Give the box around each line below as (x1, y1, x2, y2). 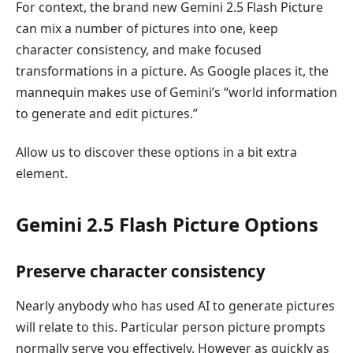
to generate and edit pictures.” (16, 105, 198, 123)
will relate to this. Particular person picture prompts (16, 318, 325, 336)
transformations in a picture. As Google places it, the (16, 62, 329, 80)
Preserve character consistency (16, 260, 266, 283)
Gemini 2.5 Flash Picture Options (16, 210, 318, 237)
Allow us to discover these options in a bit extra (16, 143, 297, 162)
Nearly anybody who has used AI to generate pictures (16, 296, 335, 314)
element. (16, 165, 68, 183)
